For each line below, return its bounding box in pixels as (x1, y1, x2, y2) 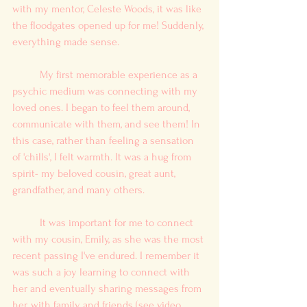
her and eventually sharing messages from (12, 282, 204, 295)
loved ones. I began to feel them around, (12, 101, 193, 114)
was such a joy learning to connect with (12, 265, 193, 278)
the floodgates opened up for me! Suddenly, (12, 19, 206, 32)
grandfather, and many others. (12, 183, 145, 196)
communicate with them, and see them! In (12, 117, 203, 130)
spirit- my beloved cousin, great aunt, (12, 167, 178, 180)
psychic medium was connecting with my (12, 84, 200, 97)
